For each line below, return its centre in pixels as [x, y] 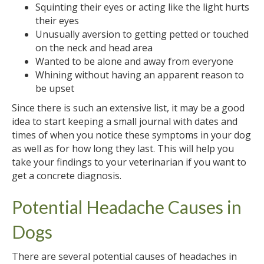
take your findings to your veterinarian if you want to [129, 162]
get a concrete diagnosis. [67, 175]
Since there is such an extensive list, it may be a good [128, 108]
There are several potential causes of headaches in [124, 256]
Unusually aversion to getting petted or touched [142, 34]
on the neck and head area [94, 47]
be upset [55, 88]
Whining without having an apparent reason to [140, 75]
